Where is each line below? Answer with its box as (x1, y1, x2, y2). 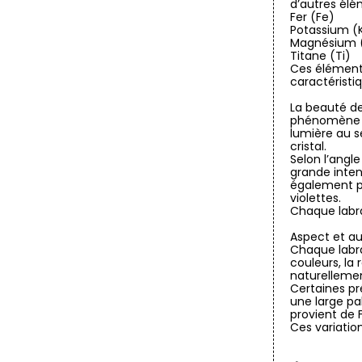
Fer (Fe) (290, 9, 335, 25)
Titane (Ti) (290, 48, 351, 64)
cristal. (290, 138, 327, 154)
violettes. (290, 190, 342, 206)
